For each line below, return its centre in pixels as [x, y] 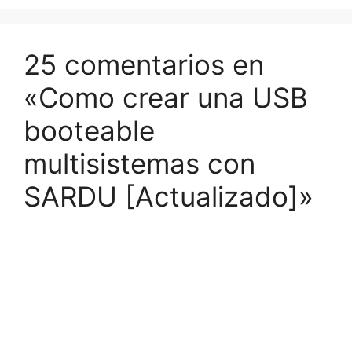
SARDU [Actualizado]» [169, 196]
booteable [89, 130]
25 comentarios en [144, 64]
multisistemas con [139, 163]
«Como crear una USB [166, 97]
